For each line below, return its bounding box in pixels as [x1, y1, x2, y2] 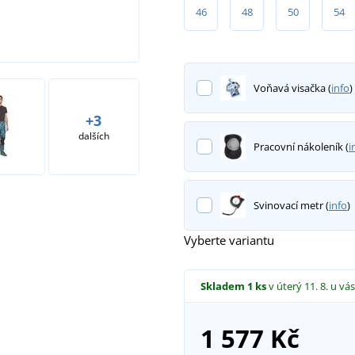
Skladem [200, 278, 245, 293]
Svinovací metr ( [253, 197, 329, 212]
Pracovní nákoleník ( [253, 139, 349, 154]
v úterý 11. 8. [268, 278, 330, 293]
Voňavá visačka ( [253, 80, 331, 95]
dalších [78, 128, 109, 143]
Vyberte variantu [184, 231, 274, 248]
